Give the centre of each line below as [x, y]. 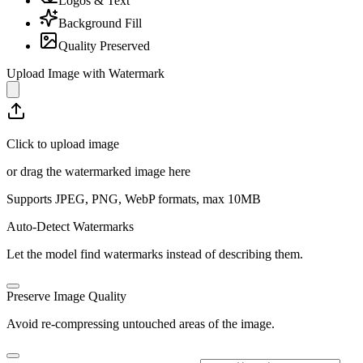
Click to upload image [63, 143]
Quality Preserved [104, 45]
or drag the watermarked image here [98, 171]
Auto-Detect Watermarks [70, 226]
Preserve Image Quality [66, 296]
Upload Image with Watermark [85, 73]
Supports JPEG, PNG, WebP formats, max [117, 199]
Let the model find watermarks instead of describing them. [155, 254]
